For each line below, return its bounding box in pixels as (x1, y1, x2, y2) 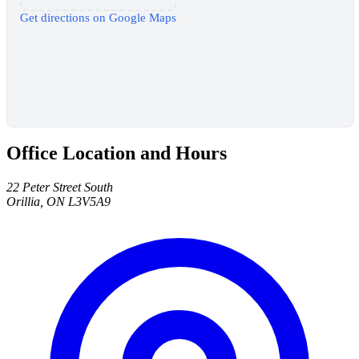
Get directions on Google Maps (20, 10, 176, 24)
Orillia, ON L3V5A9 (6, 195, 111, 209)
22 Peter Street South (6, 180, 113, 195)
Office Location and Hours (6, 143, 227, 164)
